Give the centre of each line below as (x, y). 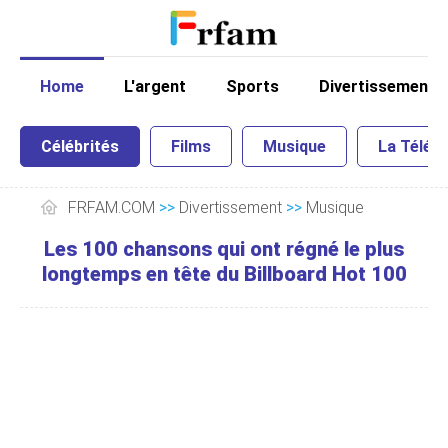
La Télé (405, 146)
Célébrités (80, 146)
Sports (252, 86)
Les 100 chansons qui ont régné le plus (224, 249)
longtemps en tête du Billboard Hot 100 (224, 274)
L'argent (155, 86)
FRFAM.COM (111, 207)
